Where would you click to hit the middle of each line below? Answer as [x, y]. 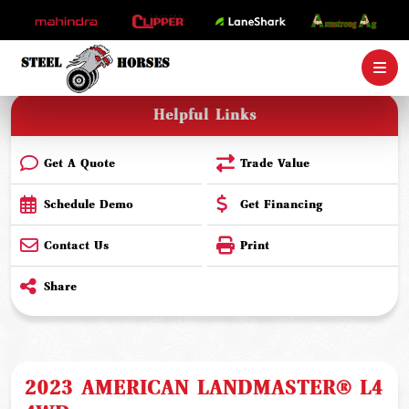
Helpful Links [204, 115]
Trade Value [275, 163]
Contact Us [76, 245]
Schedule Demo [89, 204]
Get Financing [281, 204]
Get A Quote [79, 163]
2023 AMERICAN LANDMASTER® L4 [204, 388]
